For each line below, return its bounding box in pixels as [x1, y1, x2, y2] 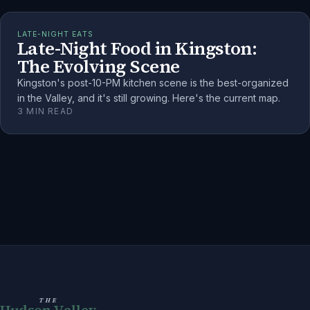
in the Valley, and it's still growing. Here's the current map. [17, 91, 280, 104]
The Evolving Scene [17, 53, 180, 79]
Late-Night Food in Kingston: [17, 35, 257, 61]
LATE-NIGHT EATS [17, 29, 93, 39]
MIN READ [24, 105, 74, 116]
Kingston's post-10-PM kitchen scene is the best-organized [17, 76, 289, 89]
